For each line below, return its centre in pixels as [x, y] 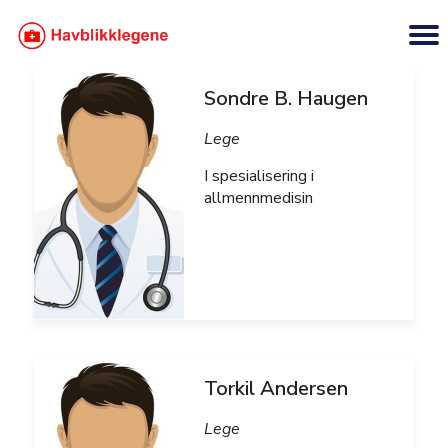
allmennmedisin [258, 198]
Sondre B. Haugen [286, 98]
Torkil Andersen [276, 388]
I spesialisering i [259, 176]
